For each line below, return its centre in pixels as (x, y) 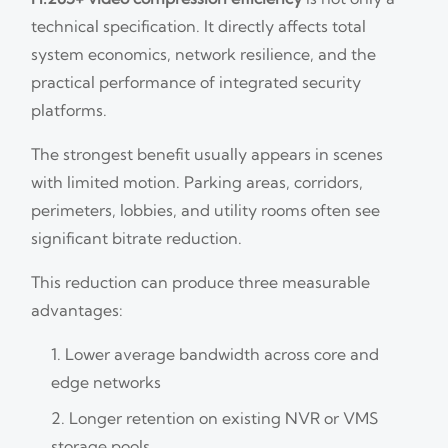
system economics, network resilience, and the (204, 53)
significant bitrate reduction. (137, 237)
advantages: (77, 309)
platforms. (69, 109)
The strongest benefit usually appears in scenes (207, 153)
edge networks (106, 381)
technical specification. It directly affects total (199, 25)
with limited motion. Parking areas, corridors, (197, 181)
